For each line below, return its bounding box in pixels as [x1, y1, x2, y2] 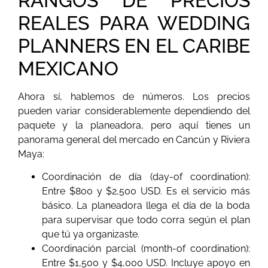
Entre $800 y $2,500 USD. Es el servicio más [42, 185, 250, 197]
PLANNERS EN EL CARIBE [18, 34, 250, 57]
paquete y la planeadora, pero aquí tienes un [18, 119, 250, 131]
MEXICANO [18, 57, 118, 80]
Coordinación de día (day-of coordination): [42, 171, 250, 183]
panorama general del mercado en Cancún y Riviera [18, 133, 250, 145]
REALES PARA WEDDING [18, 11, 250, 34]
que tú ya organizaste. [42, 229, 139, 240]
